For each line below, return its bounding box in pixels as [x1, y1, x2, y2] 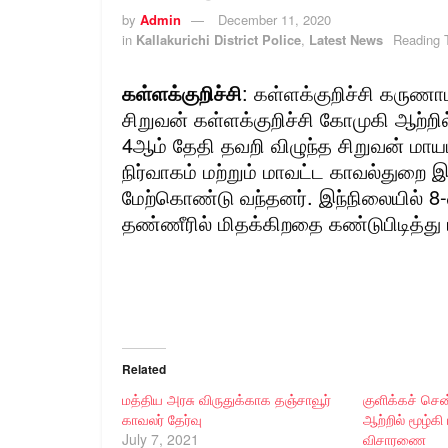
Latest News [309, 29, 383, 49]
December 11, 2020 [218, 9, 331, 29]
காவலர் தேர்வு [122, 408, 202, 429]
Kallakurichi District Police [136, 29, 301, 49]
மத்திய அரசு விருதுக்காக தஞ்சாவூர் [122, 388, 331, 409]
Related [122, 359, 166, 378]
